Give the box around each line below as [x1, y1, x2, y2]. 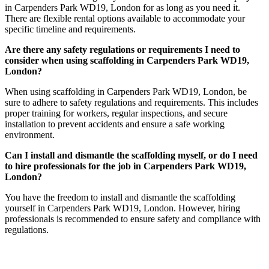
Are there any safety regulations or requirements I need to [5, 44, 240, 55]
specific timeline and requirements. [5, 24, 136, 35]
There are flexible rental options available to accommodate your [5, 13, 245, 24]
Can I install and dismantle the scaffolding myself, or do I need [5, 150, 258, 161]
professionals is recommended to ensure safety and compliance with [5, 214, 261, 225]
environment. [5, 130, 55, 141]
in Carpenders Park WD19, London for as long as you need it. [5, 2, 240, 13]
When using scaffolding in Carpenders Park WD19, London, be [5, 86, 247, 97]
